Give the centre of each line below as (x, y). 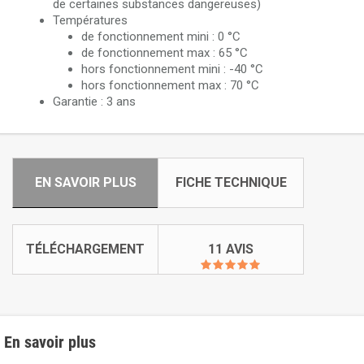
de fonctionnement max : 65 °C (165, 53)
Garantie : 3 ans (94, 102)
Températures (90, 21)
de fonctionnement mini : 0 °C (161, 37)
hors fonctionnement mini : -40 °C (172, 69)
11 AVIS (231, 249)
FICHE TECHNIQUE (231, 183)
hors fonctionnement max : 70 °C (170, 86)
